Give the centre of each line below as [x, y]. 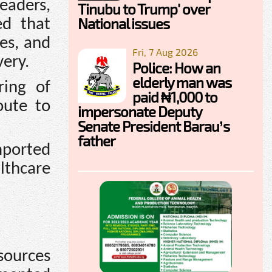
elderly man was [182, 82]
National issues [124, 23]
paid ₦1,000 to [175, 97]
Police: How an [176, 67]
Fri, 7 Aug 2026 [165, 52]
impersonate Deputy [140, 111]
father [97, 140]
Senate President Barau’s [154, 126]
